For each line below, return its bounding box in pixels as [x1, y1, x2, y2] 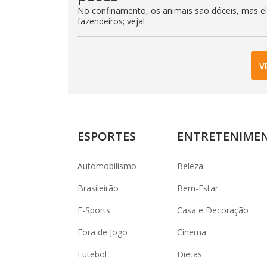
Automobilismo [77, 160, 136, 172]
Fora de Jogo [77, 226, 128, 238]
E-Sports [77, 204, 110, 216]
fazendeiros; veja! [77, 15, 145, 27]
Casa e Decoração [177, 204, 249, 216]
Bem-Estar [177, 182, 218, 194]
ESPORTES [77, 128, 136, 144]
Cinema [177, 226, 206, 238]
